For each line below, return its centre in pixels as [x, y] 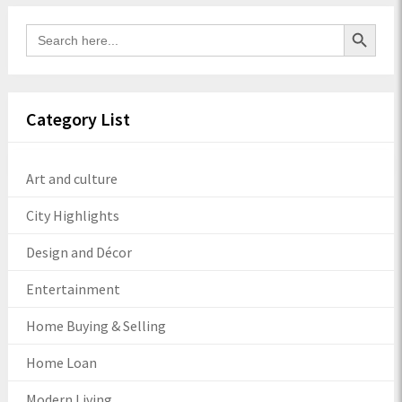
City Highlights [72, 215]
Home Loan [61, 362]
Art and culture [71, 178]
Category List [78, 118]
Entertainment [73, 288]
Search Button [366, 23]
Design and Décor [79, 252]
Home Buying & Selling [96, 325]
